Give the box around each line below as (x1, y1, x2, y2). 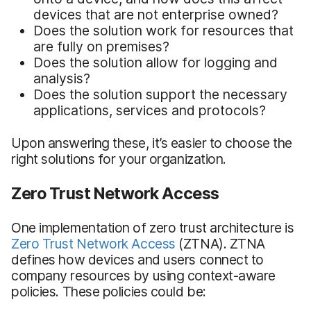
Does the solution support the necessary (33, 85, 287, 103)
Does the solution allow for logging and (33, 53, 278, 71)
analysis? (33, 69, 90, 87)
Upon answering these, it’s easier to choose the (11, 134, 292, 151)
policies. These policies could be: (11, 283, 206, 300)
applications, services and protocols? (33, 101, 266, 119)
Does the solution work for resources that (33, 22, 294, 39)
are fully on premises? (33, 37, 169, 55)
